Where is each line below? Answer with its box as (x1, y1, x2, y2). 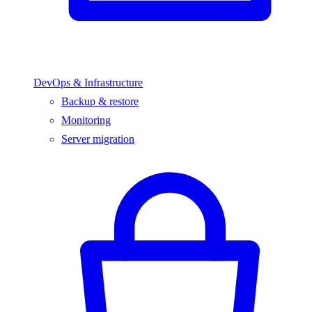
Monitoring (61, 114, 111, 126)
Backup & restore (61, 95, 139, 107)
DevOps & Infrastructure (33, 76, 143, 88)
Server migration (61, 132, 134, 145)
